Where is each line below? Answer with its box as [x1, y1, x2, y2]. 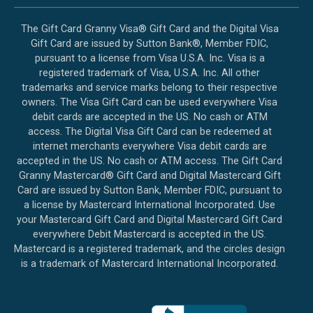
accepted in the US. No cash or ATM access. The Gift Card [17, 155, 282, 168]
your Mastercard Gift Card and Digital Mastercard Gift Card [17, 214, 282, 226]
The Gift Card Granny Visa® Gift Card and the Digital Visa [20, 23, 279, 36]
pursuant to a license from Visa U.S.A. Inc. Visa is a [34, 52, 265, 65]
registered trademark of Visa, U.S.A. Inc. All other [39, 67, 260, 80]
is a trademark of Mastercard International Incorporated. [21, 258, 278, 270]
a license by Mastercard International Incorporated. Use [24, 199, 275, 212]
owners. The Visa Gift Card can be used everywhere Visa [22, 96, 277, 109]
